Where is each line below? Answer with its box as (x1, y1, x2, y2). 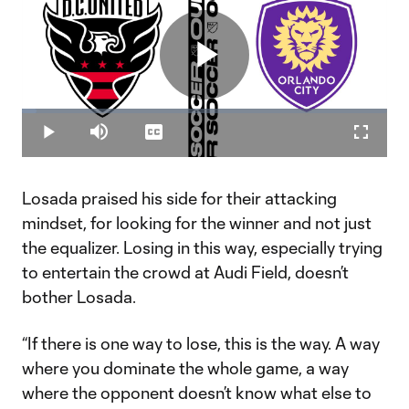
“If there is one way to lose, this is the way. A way (22, 333, 380, 353)
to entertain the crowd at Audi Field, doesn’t (22, 262, 349, 282)
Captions (153, 131, 204, 146)
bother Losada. (22, 287, 136, 307)
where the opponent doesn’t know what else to (22, 383, 372, 403)
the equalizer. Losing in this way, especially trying (22, 237, 383, 257)
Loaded (28, 108, 73, 122)
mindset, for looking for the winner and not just (22, 213, 372, 233)
